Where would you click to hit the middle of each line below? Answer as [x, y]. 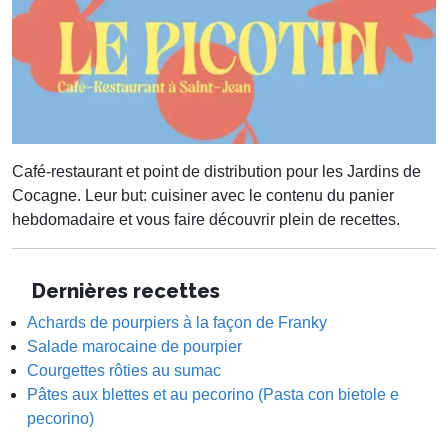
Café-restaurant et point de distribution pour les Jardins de [216, 172]
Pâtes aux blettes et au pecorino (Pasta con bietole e [213, 395]
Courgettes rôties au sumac [124, 371]
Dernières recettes [123, 291]
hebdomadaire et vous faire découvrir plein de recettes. [206, 220]
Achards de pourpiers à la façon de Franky [177, 323]
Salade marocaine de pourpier [134, 347]
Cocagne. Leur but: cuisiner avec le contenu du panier [203, 196]
